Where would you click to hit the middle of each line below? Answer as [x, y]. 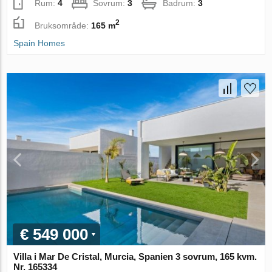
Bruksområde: [63, 25]
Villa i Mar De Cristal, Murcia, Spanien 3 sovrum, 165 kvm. [135, 256]
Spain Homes [39, 43]
